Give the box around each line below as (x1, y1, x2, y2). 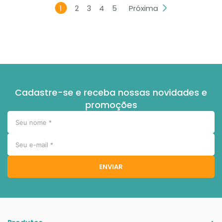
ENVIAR (99, 162, 123, 171)
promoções (85, 99, 137, 111)
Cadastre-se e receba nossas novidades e (15, 86, 207, 99)
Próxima (128, 2, 158, 13)
